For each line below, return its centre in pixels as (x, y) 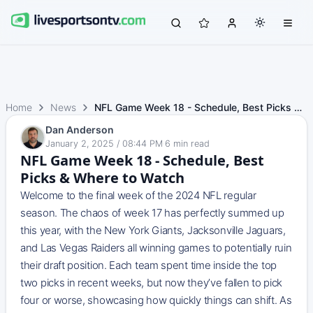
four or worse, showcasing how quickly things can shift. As (156, 300)
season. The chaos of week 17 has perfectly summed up (152, 213)
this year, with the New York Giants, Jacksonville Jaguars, (153, 230)
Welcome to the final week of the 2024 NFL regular (138, 195)
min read (191, 144)
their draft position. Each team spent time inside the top (148, 265)
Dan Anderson (80, 130)
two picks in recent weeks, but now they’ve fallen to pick (151, 283)
